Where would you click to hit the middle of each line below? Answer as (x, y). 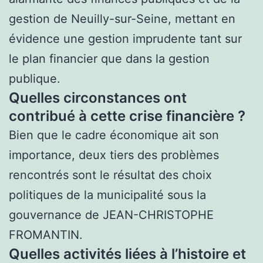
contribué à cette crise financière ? (127, 116)
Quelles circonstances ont (98, 97)
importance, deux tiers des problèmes (114, 155)
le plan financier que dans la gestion (109, 58)
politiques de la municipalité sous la (107, 195)
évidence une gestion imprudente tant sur (125, 38)
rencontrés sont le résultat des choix (110, 175)
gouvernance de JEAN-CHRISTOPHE (111, 215)
